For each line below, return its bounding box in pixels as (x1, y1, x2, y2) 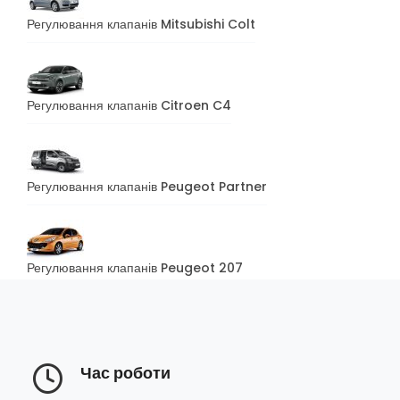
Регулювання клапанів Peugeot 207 (27, 258, 243, 277)
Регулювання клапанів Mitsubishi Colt (27, 14, 255, 33)
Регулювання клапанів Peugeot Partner (27, 177, 267, 196)
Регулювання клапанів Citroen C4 (27, 96, 231, 114)
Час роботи (80, 361, 171, 384)
